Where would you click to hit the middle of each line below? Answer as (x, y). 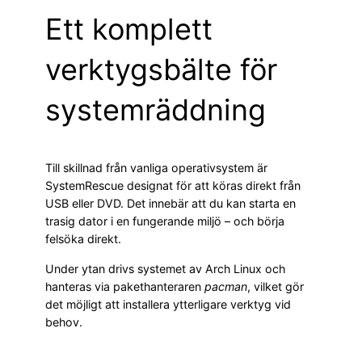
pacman (226, 286)
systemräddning (156, 110)
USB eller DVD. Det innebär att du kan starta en (170, 204)
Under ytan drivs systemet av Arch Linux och (165, 268)
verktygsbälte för (161, 70)
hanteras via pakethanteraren (125, 286)
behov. (64, 322)
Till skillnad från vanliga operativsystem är (156, 168)
